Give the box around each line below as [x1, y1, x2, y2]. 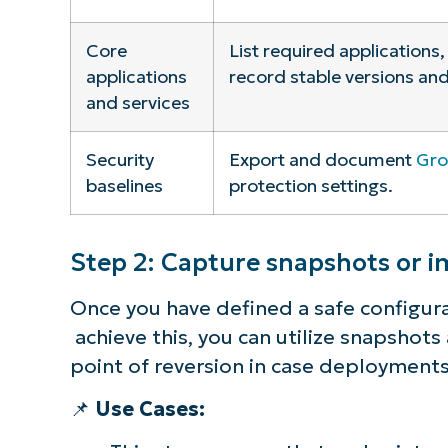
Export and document [228, 147, 416, 171]
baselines [85, 173, 163, 197]
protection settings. [228, 173, 393, 197]
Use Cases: [94, 396, 205, 421]
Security [85, 147, 154, 171]
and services [85, 90, 190, 114]
